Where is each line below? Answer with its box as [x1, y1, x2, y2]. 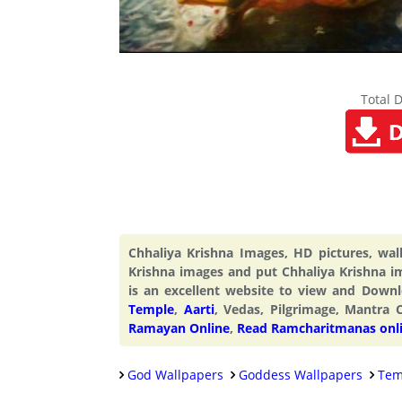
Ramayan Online [128, 319, 230, 336]
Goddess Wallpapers [239, 365, 363, 383]
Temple [128, 300, 174, 318]
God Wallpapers [127, 365, 223, 383]
